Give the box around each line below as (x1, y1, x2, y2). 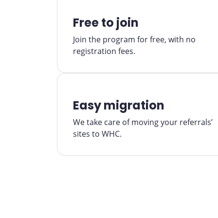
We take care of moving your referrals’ (73, 117, 213, 127)
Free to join (73, 15, 139, 31)
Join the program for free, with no (73, 34, 196, 45)
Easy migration (73, 97, 164, 113)
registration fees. (73, 46, 135, 56)
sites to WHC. (73, 128, 122, 139)
